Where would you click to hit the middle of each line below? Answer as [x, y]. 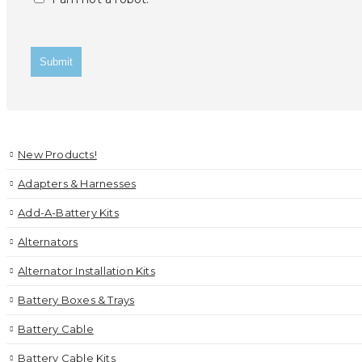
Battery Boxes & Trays [76, 299]
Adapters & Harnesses [77, 183]
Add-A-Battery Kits [68, 212]
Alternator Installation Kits [86, 270]
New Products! [57, 154]
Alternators [48, 241]
